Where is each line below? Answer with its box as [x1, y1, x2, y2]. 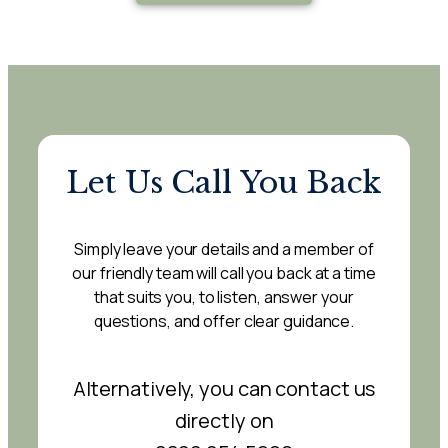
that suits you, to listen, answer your [94, 285, 354, 308]
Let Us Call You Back [66, 163, 382, 201]
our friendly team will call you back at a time [72, 261, 376, 284]
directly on [174, 406, 274, 434]
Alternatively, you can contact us [72, 374, 376, 402]
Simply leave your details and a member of [74, 237, 374, 260]
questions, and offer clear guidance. [93, 309, 355, 332]
